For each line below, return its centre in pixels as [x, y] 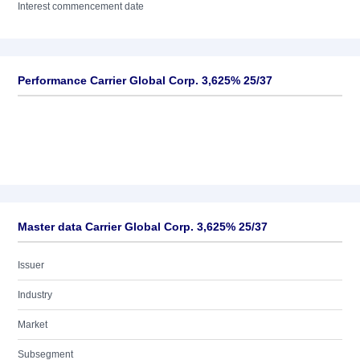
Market [33, 325]
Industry [35, 295]
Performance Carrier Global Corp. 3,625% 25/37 [145, 80]
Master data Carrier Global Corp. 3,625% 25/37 [143, 227]
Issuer [31, 265]
